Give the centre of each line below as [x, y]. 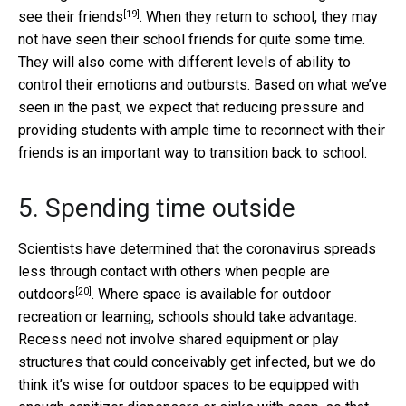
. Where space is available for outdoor [211, 295]
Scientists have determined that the [132, 249]
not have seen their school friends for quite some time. [192, 40]
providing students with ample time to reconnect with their [202, 130]
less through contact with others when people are [174, 272]
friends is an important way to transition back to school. [193, 153]
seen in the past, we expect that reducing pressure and [191, 108]
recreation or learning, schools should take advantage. [188, 317]
